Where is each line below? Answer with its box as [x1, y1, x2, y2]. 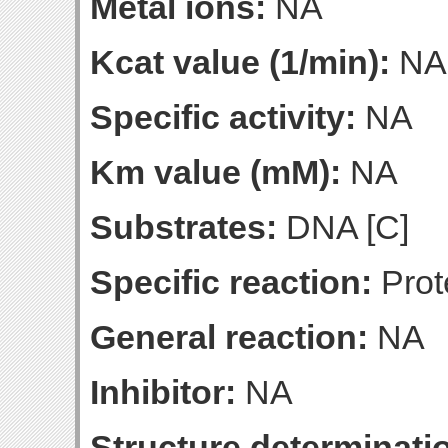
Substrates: [90, 208, 277, 246]
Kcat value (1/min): [90, 43, 390, 81]
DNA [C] [277, 208, 409, 246]
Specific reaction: [90, 263, 372, 301]
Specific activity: [90, 98, 356, 136]
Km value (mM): [90, 153, 341, 191]
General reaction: [90, 318, 368, 356]
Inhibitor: [90, 373, 236, 411]
